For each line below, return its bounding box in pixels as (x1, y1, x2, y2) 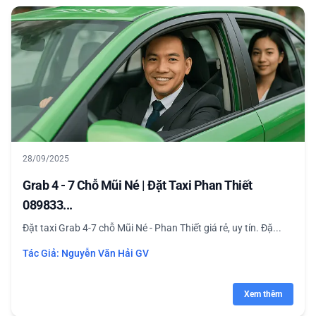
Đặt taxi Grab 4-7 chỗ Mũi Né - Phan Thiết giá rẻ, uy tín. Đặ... (23, 222, 281, 233)
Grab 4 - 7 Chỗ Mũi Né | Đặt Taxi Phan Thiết (23, 178, 253, 193)
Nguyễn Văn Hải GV (61, 248, 149, 259)
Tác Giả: (23, 248, 61, 259)
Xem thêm (244, 289, 282, 299)
